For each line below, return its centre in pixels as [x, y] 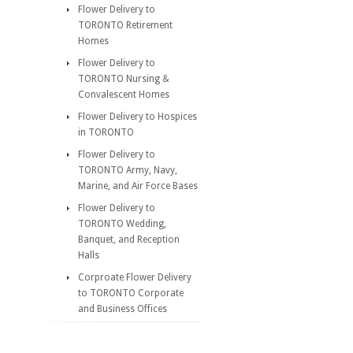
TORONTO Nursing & [124, 79]
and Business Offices [123, 309]
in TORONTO [106, 132]
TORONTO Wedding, [122, 224]
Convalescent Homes [124, 95]
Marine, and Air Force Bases [138, 186]
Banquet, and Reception [129, 240]
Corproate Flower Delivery [135, 277]
